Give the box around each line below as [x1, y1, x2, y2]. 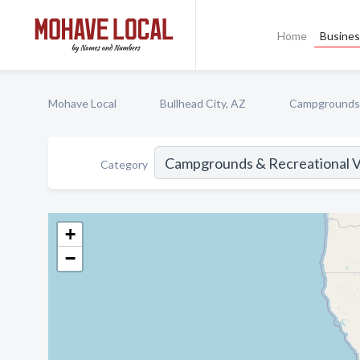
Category [100, 157, 148, 171]
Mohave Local [48, 96, 117, 110]
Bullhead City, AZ [160, 96, 246, 110]
